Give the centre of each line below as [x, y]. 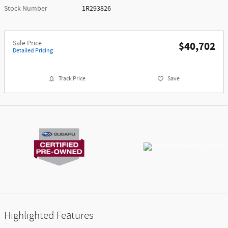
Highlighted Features [49, 216]
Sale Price [27, 43]
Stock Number [26, 8]
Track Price [72, 79]
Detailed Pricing [33, 50]
